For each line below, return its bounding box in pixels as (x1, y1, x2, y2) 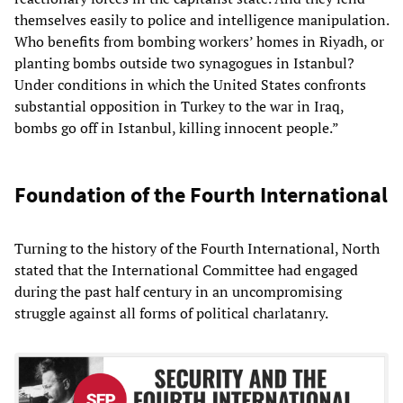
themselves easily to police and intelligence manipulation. (14, 9, 389, 30)
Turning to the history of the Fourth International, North (14, 237, 380, 258)
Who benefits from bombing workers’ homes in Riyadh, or (14, 31, 384, 51)
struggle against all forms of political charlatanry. (14, 302, 328, 323)
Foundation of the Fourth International (14, 180, 388, 209)
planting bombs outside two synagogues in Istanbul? (14, 52, 354, 73)
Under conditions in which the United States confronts (14, 74, 366, 94)
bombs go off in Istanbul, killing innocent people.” (14, 117, 339, 138)
